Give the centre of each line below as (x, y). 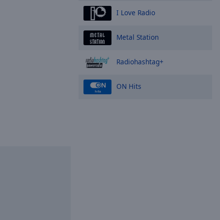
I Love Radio (136, 12)
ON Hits (129, 86)
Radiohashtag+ (140, 61)
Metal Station (137, 37)
